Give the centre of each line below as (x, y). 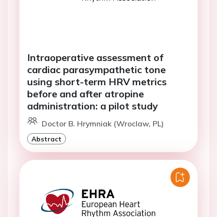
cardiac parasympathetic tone (96, 70)
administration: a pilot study (93, 106)
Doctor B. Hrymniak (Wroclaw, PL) (103, 124)
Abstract (46, 139)
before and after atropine (85, 94)
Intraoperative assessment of (95, 57)
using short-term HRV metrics (97, 82)
